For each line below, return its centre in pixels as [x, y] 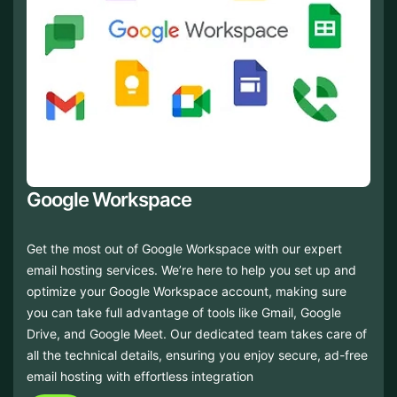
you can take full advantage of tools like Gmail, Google [184, 312]
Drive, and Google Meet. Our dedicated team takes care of [197, 334]
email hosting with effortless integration [140, 376]
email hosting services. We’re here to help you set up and [191, 270]
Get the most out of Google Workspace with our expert [184, 249]
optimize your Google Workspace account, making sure [187, 291]
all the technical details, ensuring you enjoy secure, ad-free [197, 355]
